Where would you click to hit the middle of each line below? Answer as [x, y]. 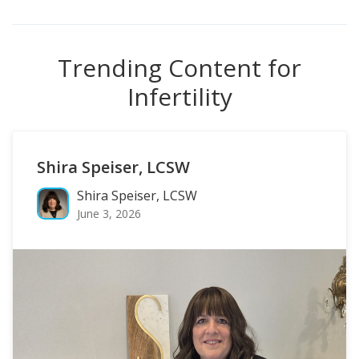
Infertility [179, 97]
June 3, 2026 [109, 214]
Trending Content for [179, 68]
